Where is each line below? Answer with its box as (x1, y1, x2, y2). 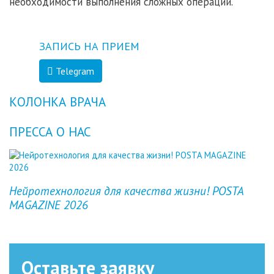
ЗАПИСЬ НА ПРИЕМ (39, 39, 139, 54)
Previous (27, 182, 60, 194)
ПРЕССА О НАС (9, 124, 91, 141)
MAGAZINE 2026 (9, 196, 88, 212)
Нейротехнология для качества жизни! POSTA (9, 182, 243, 198)
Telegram (53, 65, 94, 78)
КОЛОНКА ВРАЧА (9, 94, 106, 111)
